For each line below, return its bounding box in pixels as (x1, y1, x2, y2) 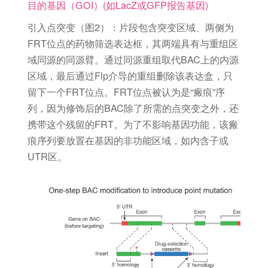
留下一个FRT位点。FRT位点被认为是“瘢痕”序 (27, 85, 225, 99)
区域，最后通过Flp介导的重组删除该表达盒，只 (27, 69, 233, 83)
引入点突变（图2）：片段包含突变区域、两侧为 (27, 20, 234, 35)
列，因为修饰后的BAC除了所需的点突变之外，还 (27, 101, 239, 115)
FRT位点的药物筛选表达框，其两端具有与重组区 (27, 36, 238, 51)
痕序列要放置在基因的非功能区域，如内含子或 (27, 133, 229, 148)
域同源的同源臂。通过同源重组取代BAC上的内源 (27, 53, 239, 67)
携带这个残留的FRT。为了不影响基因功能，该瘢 (27, 117, 238, 132)
